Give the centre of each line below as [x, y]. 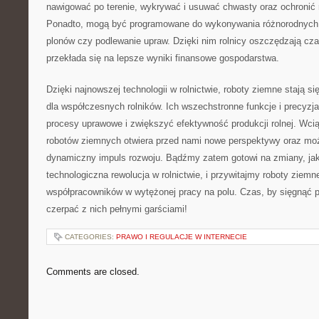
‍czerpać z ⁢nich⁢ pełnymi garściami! [117, 209]
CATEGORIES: [90, 237]
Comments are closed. [93, 272]
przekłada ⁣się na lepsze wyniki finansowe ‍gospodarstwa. [163, 58]
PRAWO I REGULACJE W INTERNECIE [182, 237]
